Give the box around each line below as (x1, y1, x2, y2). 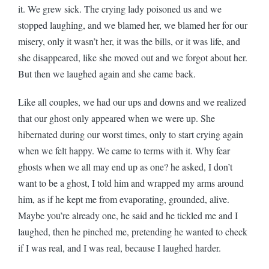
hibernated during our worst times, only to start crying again (18, 127, 243, 141)
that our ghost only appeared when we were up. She (18, 111, 215, 124)
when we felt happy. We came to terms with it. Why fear (18, 144, 230, 157)
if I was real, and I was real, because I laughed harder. (18, 241, 221, 254)
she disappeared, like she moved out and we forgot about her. (18, 50, 247, 64)
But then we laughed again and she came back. (18, 67, 196, 80)
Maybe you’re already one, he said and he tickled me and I (18, 208, 238, 222)
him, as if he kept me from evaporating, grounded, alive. (18, 192, 229, 205)
